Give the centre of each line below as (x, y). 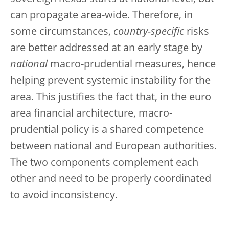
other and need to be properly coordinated (111, 179)
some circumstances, (62, 32)
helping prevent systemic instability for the (110, 81)
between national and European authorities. (113, 146)
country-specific (149, 32)
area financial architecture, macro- (91, 114)
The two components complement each (104, 163)
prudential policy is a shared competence (107, 130)
